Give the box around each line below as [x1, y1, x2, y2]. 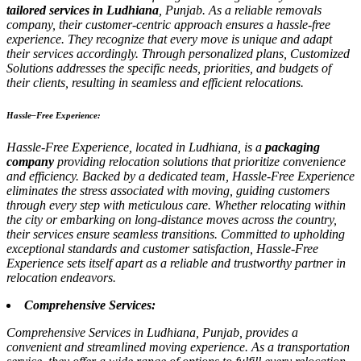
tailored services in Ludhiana [6, 3, 159, 18]
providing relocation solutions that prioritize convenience [54, 155, 346, 169]
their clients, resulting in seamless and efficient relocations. [6, 76, 304, 90]
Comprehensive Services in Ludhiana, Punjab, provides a [6, 326, 298, 340]
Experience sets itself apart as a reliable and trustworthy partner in [6, 256, 346, 271]
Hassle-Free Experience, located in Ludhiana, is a [6, 140, 265, 155]
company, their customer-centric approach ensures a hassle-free [6, 18, 330, 32]
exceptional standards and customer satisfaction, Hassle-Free [6, 242, 318, 256]
